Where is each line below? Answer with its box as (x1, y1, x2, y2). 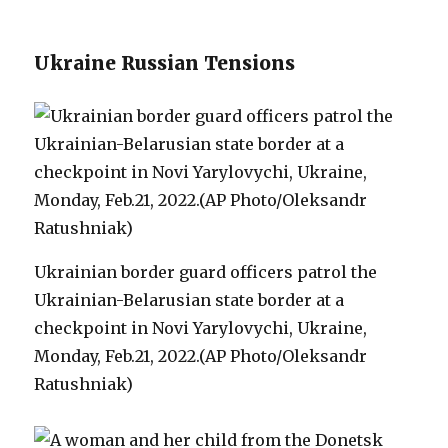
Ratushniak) (34, 374, 134, 394)
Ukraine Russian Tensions (34, 51, 296, 75)
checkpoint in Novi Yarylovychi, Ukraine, (34, 318, 368, 338)
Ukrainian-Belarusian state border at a (34, 290, 345, 310)
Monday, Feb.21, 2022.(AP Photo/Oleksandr (34, 346, 368, 366)
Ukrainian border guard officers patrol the (34, 262, 378, 282)
